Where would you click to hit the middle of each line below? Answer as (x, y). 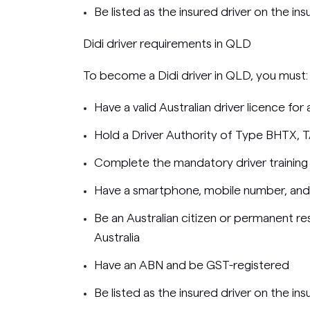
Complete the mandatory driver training (201, 162)
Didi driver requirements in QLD (167, 43)
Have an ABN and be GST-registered (192, 265)
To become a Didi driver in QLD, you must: (195, 75)
